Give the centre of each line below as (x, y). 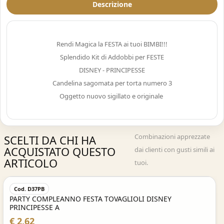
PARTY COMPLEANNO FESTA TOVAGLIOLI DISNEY (90, 199)
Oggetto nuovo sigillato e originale (111, 96)
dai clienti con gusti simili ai (175, 149)
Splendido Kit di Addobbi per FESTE (112, 57)
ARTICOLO (31, 163)
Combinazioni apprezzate (172, 136)
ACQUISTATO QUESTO (60, 151)
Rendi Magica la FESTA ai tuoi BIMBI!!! (112, 44)
